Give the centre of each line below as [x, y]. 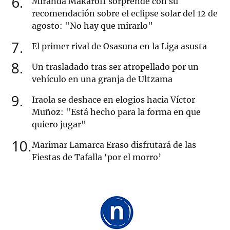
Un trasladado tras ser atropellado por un [115, 67]
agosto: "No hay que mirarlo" [92, 26]
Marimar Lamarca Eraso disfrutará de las [114, 145]
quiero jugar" [59, 124]
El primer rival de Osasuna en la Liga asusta [119, 46]
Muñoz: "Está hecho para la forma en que [116, 112]
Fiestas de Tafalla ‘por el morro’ [97, 157]
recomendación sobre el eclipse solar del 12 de [125, 14]
